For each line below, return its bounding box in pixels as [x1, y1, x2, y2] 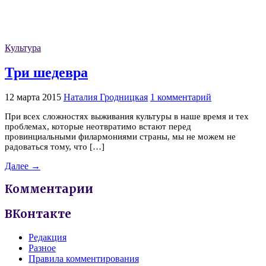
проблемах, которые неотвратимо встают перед [5, 121, 191, 131]
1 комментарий [150, 91, 211, 102]
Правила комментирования [28, 253, 139, 264]
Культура [5, 43, 41, 53]
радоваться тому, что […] [5, 141, 104, 151]
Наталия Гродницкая [64, 91, 148, 102]
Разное [28, 242, 56, 253]
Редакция [28, 232, 66, 242]
